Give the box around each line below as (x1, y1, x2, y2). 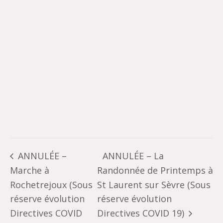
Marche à (10, 164, 49, 176)
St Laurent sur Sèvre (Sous (97, 178, 211, 191)
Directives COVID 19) (97, 207, 187, 220)
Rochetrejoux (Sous (10, 178, 93, 191)
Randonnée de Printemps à (97, 164, 213, 176)
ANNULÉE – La (102, 150, 164, 162)
